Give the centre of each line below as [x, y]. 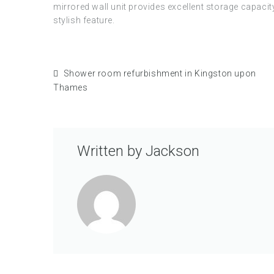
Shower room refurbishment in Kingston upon [160, 74]
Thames [71, 88]
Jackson [172, 151]
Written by [111, 151]
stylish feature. [84, 20]
